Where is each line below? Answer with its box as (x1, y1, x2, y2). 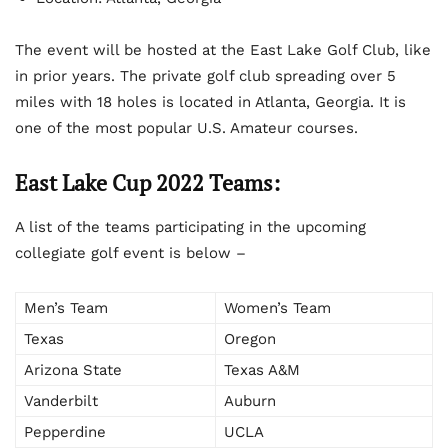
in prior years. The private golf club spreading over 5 (15, 66, 396, 85)
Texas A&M (224, 360, 300, 379)
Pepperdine (24, 422, 106, 441)
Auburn (224, 391, 276, 410)
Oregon (224, 329, 276, 348)
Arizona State (24, 360, 122, 379)
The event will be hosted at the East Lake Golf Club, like (15, 40, 431, 59)
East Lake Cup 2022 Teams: (15, 167, 280, 197)
